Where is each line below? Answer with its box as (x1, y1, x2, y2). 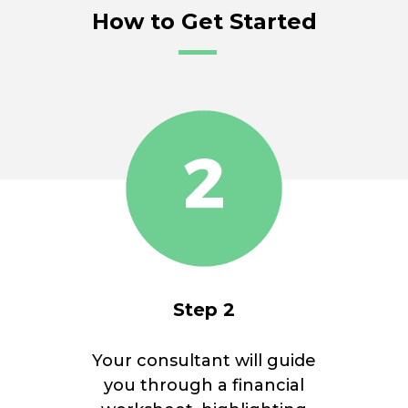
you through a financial (104, 375, 304, 396)
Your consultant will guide (92, 351, 316, 372)
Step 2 (173, 299, 235, 321)
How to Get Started (91, 8, 317, 36)
